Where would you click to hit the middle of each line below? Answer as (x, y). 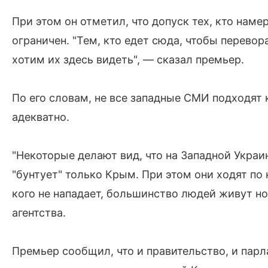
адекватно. (41, 117)
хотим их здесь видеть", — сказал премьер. (128, 60)
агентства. (39, 213)
